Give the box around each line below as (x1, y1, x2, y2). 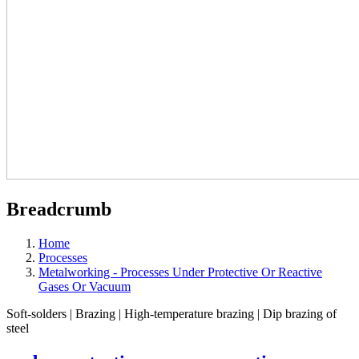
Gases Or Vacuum (38, 279, 131, 293)
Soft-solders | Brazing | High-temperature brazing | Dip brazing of (6, 306, 337, 321)
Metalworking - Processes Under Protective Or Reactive (38, 264, 322, 279)
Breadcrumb (6, 198, 111, 220)
